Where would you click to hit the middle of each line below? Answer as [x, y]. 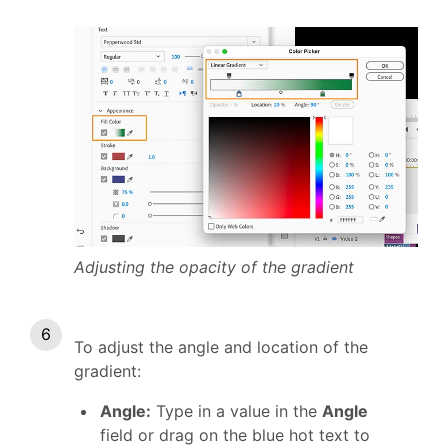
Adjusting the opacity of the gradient [214, 266]
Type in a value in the [236, 410]
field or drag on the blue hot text [224, 434]
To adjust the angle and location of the [221, 346]
